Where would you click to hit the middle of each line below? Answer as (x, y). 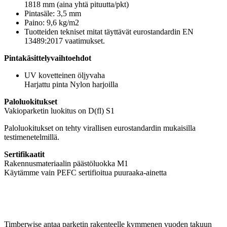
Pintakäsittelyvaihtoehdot (48, 58)
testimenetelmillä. (32, 137)
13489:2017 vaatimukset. (65, 41)
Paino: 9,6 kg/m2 (52, 22)
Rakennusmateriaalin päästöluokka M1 (66, 163)
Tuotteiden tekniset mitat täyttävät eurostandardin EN (109, 31)
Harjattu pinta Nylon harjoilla (71, 84)
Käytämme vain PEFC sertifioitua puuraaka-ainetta (85, 172)
